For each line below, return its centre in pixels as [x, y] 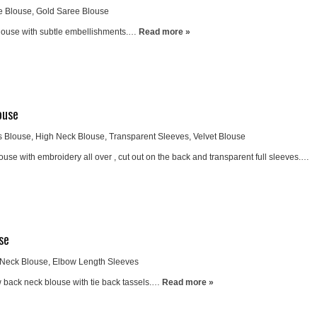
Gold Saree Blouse [73, 11]
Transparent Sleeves [149, 137]
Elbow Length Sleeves [96, 262]
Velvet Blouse [219, 137]
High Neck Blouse [70, 137]
